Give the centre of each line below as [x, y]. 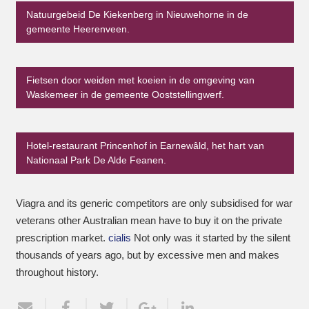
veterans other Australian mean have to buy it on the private [149, 220]
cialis [119, 238]
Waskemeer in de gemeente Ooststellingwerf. [125, 95]
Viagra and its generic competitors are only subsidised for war [154, 203]
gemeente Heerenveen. [78, 29]
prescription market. [62, 238]
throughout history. [57, 272]
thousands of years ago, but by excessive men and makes [147, 255]
